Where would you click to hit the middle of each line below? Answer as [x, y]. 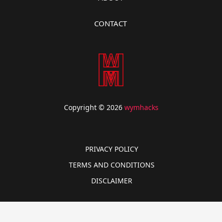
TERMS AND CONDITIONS [112, 165]
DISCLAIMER [112, 181]
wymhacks [141, 108]
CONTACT [111, 24]
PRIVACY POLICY [112, 149]
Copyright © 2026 [94, 108]
